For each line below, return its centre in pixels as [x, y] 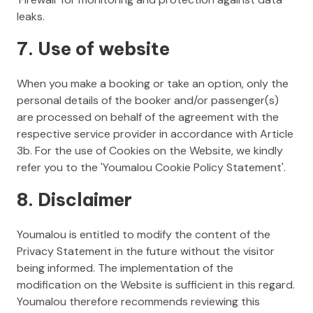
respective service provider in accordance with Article [155, 133]
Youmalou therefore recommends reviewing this [138, 301]
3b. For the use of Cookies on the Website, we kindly [150, 150]
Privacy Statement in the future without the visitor [146, 251]
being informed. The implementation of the [125, 268]
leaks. [31, 16]
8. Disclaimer [74, 199]
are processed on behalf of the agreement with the [148, 117]
